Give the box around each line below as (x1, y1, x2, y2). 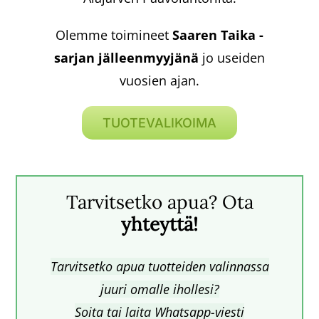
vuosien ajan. (120, 71, 199, 89)
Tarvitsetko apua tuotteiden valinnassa (50, 258, 269, 276)
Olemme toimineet (56, 26, 172, 43)
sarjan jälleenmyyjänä (54, 48, 199, 66)
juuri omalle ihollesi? (100, 281, 219, 298)
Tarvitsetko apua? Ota (66, 189, 253, 214)
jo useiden (199, 48, 265, 66)
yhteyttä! (121, 211, 198, 236)
